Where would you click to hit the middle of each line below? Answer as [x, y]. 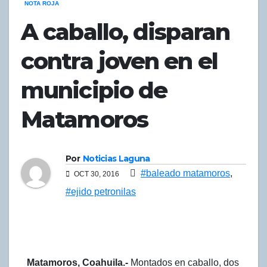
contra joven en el [119, 61]
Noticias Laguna [116, 159]
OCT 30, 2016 [96, 174]
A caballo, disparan [125, 32]
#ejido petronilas [101, 192]
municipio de [94, 90]
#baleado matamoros [185, 173]
